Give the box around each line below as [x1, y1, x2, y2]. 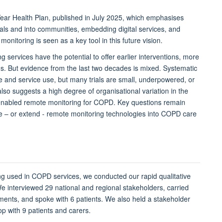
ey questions [122, 97, 164, 108]
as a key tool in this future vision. [60, 35, 163, 46]
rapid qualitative [141, 171, 191, 181]
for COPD [83, 97, 113, 108]
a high [43, 86, 62, 96]
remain [164, 97, 185, 108]
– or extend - [4, 109, 47, 119]
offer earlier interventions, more [101, 52, 199, 62]
